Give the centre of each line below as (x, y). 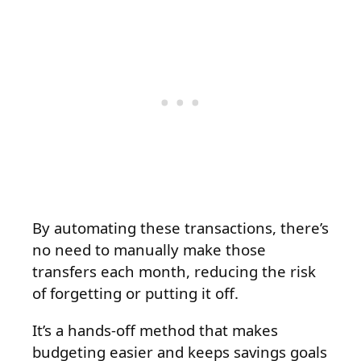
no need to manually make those (149, 250)
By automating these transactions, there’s (180, 228)
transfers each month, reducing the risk (174, 272)
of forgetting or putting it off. (135, 293)
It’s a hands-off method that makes (155, 330)
